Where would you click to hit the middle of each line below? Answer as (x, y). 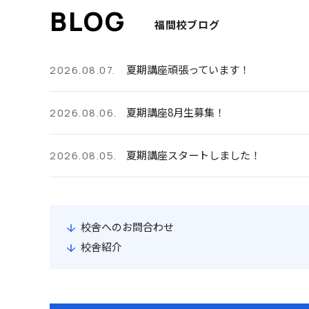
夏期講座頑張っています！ (188, 69)
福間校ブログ (187, 24)
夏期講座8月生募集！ (176, 112)
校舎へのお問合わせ (127, 226)
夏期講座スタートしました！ (193, 154)
